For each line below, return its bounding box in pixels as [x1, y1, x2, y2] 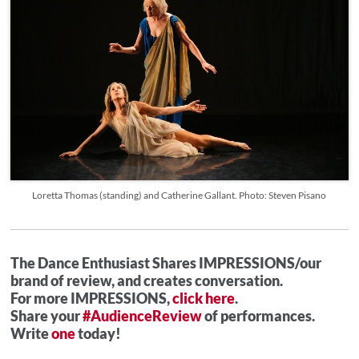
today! [75, 324, 122, 342]
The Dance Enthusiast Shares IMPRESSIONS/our [10, 253, 322, 272]
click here [172, 288, 236, 307]
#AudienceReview [83, 306, 203, 325]
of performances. [202, 306, 316, 325]
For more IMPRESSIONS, [10, 288, 173, 307]
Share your [10, 306, 83, 325]
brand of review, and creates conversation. [10, 271, 284, 289]
